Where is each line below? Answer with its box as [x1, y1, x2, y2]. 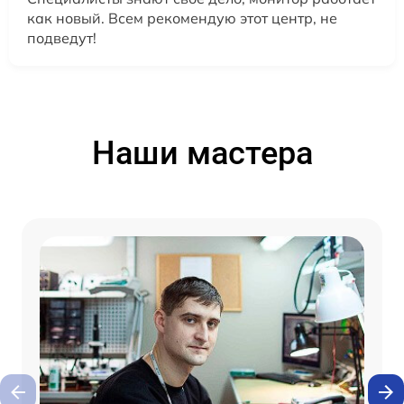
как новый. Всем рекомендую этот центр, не [27, 9, 337, 28]
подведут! [27, 29, 96, 48]
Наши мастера [91, 134, 313, 173]
